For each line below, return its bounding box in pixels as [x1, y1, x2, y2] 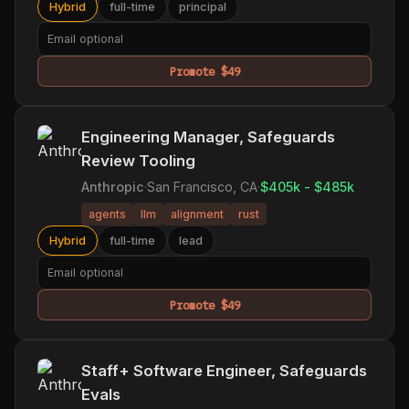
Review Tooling [81, 152, 195, 171]
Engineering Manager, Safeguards [81, 128, 335, 147]
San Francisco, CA [147, 179, 257, 195]
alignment [171, 207, 224, 222]
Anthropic [81, 179, 144, 195]
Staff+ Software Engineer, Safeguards [81, 362, 367, 381]
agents [89, 207, 126, 222]
